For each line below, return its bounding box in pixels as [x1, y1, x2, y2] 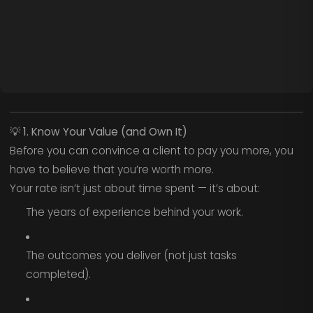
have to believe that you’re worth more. [9, 161, 214, 177]
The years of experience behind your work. [25, 205, 243, 220]
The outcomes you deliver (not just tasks [25, 247, 237, 263]
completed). [25, 266, 91, 282]
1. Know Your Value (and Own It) [22, 124, 187, 139]
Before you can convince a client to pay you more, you [9, 143, 293, 158]
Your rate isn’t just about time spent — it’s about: [9, 180, 260, 196]
